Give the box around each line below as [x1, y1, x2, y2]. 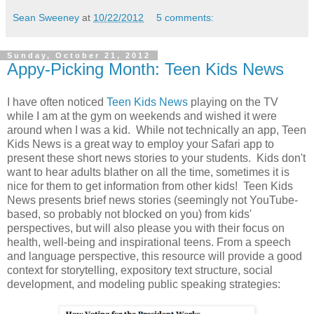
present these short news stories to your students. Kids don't [7, 152, 306, 165]
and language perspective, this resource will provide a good [7, 250, 302, 263]
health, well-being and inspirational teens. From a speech [7, 236, 291, 249]
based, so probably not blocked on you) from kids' [7, 208, 252, 221]
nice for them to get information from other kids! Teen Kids [7, 180, 293, 193]
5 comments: [156, 11, 214, 23]
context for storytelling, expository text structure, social [7, 264, 273, 277]
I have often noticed [7, 96, 107, 109]
